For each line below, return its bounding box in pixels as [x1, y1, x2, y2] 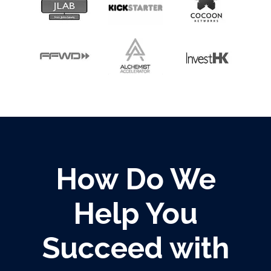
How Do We [55, 162, 216, 196]
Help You [73, 196, 198, 230]
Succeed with [42, 230, 229, 265]
